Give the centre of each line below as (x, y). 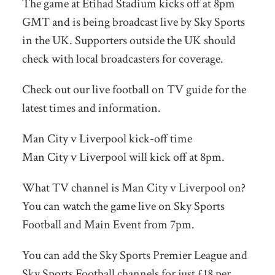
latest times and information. (91, 108)
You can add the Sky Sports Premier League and (134, 255)
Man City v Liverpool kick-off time (107, 138)
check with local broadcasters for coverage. (122, 59)
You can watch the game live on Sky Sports (123, 206)
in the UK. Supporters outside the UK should (129, 40)
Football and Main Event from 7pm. (108, 224)
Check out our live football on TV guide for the (134, 89)
